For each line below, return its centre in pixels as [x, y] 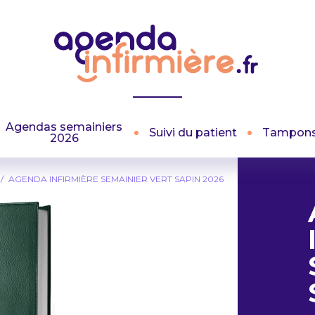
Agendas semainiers [64, 127]
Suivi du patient [193, 133]
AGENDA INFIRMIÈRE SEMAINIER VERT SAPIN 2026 [116, 179]
